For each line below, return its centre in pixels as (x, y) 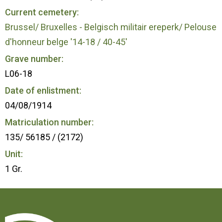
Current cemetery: (42, 12)
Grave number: (34, 58)
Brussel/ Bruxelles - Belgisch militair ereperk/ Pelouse (111, 27)
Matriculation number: (49, 122)
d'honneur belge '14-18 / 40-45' (66, 42)
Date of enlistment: (43, 90)
